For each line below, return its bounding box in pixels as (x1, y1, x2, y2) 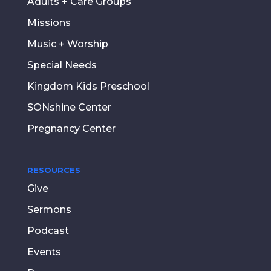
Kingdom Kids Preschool (27, 80, 149, 93)
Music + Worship (27, 38, 108, 50)
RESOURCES (27, 165, 80, 175)
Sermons (27, 204, 71, 216)
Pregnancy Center (27, 123, 116, 135)
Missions (27, 17, 71, 29)
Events (27, 246, 61, 258)
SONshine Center (27, 102, 111, 114)
